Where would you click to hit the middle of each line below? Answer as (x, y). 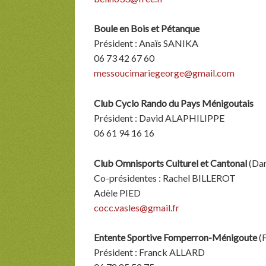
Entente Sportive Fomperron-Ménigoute (175, 237)
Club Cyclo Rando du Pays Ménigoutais (174, 103)
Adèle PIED (117, 192)
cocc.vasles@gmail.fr (137, 207)
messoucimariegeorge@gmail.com (164, 73)
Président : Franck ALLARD (149, 252)
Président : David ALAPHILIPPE (159, 118)
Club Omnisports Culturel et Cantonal (170, 163)
